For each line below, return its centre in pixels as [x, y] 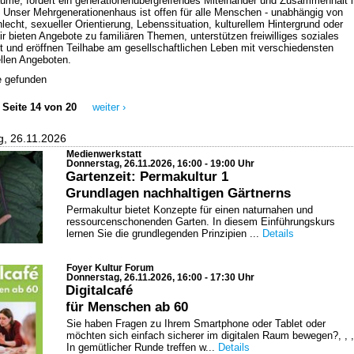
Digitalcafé [99, 290]
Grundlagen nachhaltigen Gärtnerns [178, 193]
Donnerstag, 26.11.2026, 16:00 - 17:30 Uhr [160, 277]
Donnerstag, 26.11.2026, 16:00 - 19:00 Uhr [160, 164]
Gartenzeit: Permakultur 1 [147, 176]
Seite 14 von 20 [40, 107]
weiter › [109, 107]
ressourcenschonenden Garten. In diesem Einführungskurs [201, 222]
